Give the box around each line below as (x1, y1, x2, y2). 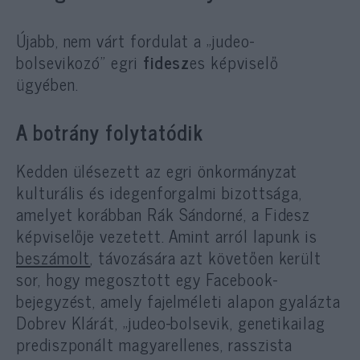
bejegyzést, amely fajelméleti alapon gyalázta (16, 286, 341, 314)
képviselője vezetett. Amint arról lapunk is (16, 221, 317, 249)
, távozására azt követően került (90, 243, 322, 271)
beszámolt (16, 243, 91, 271)
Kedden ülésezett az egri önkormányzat (16, 156, 298, 184)
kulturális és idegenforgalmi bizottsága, (16, 178, 303, 206)
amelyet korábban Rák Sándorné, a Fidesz (16, 199, 311, 227)
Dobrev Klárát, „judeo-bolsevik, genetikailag (16, 308, 325, 336)
